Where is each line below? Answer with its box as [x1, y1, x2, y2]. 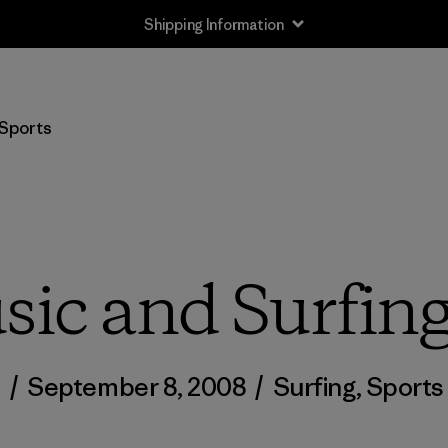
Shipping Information [144, 14, 284, 34]
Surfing [272, 371, 356, 403]
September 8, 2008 [27, 371, 247, 403]
